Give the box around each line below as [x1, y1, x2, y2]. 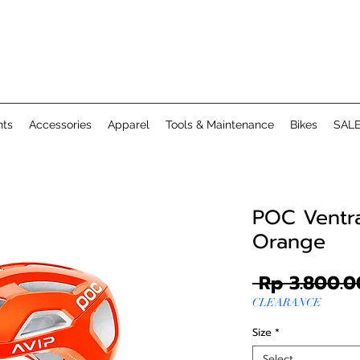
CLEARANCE [252, 296, 321, 310]
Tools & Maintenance [166, 118, 274, 132]
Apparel [108, 118, 149, 132]
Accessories [29, 118, 92, 132]
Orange [252, 227, 325, 258]
